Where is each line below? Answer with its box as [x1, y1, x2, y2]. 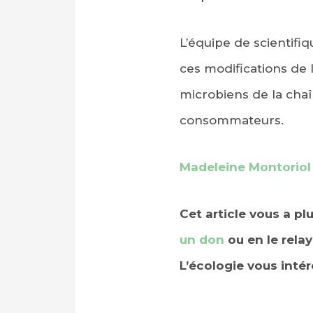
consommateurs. [179, 112, 284, 127]
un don [179, 232, 224, 247]
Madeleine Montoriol [179, 159, 311, 174]
